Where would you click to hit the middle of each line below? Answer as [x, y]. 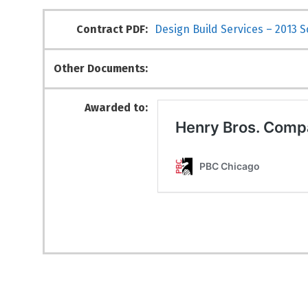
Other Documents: [101, 68]
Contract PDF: [112, 29]
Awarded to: [116, 108]
